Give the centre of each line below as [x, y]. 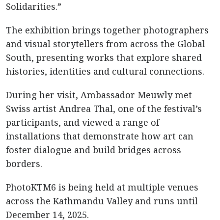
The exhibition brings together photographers [107, 30]
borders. [24, 164]
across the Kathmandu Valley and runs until [102, 201]
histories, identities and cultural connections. [105, 71]
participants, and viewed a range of [82, 122]
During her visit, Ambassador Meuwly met [99, 95]
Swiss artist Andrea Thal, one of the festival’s [104, 109]
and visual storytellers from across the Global [106, 44]
